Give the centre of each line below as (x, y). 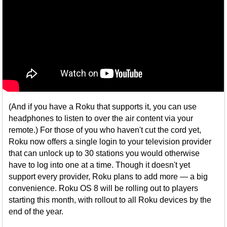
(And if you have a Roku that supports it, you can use (103, 107)
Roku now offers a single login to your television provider (110, 142)
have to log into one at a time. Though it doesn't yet (100, 165)
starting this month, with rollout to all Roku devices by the (110, 200)
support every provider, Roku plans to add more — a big (108, 177)
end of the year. (36, 212)
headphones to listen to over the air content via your (101, 119)
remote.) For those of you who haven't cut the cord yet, (105, 130)
